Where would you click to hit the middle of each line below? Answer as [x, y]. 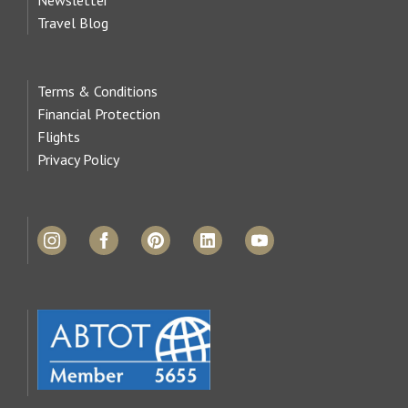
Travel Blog [73, 22]
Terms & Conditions [97, 91]
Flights [59, 136]
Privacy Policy [78, 159]
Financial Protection [99, 113]
